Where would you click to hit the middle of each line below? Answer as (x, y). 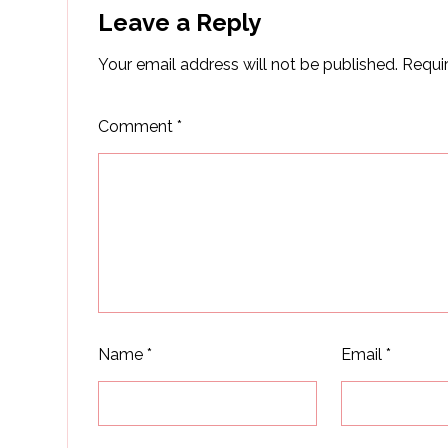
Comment (138, 126)
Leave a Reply (180, 22)
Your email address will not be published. (248, 64)
